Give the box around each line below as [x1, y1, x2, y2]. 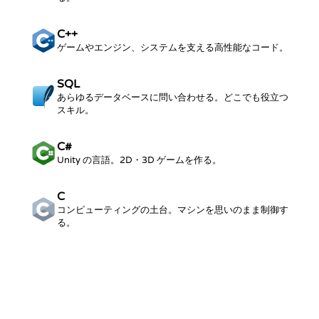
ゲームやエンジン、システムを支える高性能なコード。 [57, 42, 288, 53]
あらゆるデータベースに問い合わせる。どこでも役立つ [57, 92, 288, 103]
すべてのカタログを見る [98, 276, 221, 288]
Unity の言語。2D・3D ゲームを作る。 [57, 155, 221, 166]
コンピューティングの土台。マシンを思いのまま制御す [57, 204, 288, 216]
